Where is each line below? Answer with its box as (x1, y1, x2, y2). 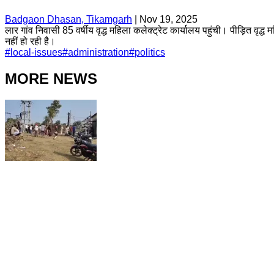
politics (135, 46, 165, 57)
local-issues (10, 46, 62, 57)
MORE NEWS (5, 70, 97, 87)
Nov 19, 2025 (139, 13, 198, 24)
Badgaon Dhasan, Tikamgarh (5, 13, 132, 24)
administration (68, 46, 129, 57)
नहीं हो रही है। (5, 35, 56, 46)
